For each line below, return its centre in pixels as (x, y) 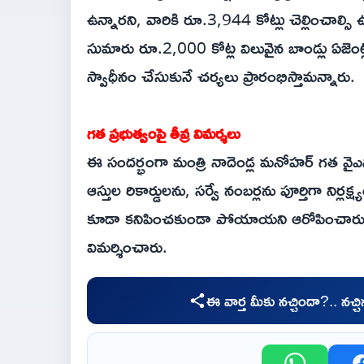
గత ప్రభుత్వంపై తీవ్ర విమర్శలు (164, 132)
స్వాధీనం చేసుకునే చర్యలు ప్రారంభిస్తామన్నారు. (221, 75)
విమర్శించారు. (130, 246)
